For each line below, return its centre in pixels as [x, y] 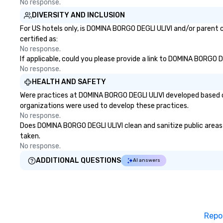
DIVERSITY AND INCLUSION [78, 15]
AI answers [147, 160]
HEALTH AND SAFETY [69, 82]
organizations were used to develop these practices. [104, 106]
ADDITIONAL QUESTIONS [78, 161]
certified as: [39, 39]
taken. [30, 136]
